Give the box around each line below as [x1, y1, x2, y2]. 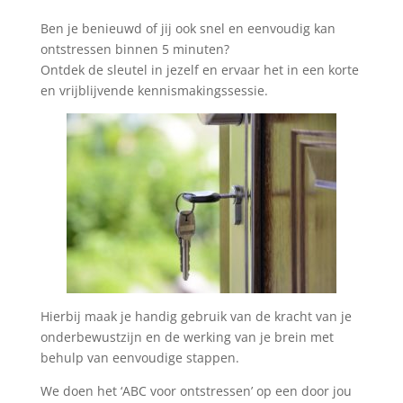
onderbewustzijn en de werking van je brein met [40, 328, 334, 345]
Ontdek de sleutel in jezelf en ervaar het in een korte [40, 61, 359, 78]
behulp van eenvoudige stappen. [40, 349, 239, 366]
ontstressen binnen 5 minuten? [40, 40, 229, 58]
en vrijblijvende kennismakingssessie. [40, 82, 268, 99]
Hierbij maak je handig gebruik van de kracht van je [40, 308, 352, 325]
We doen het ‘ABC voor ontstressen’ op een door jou [40, 382, 352, 399]
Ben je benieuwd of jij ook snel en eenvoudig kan [40, 20, 336, 37]
